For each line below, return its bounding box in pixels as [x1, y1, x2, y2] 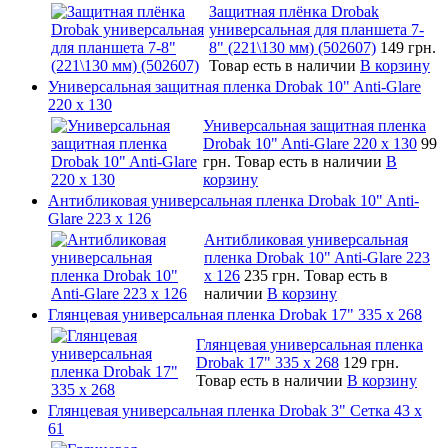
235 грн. [244, 266, 304, 284]
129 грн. [343, 353, 399, 371]
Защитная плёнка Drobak [209, 2, 379, 20]
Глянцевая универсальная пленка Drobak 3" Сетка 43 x [48, 401, 422, 419]
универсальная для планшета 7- [209, 20, 424, 38]
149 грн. [380, 38, 436, 56]
